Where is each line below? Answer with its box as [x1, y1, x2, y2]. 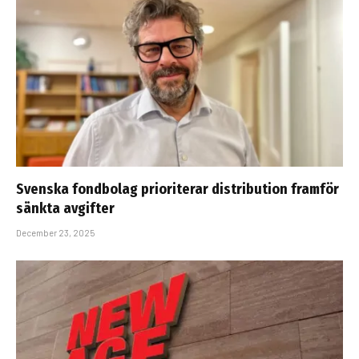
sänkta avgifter [16, 200, 115, 218]
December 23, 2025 [16, 228, 95, 239]
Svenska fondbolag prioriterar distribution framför [16, 180, 339, 199]
